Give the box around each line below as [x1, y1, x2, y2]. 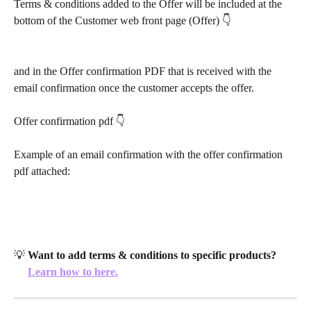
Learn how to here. [28, 265, 118, 278]
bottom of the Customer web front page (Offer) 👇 [14, 15, 231, 27]
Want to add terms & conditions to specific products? [28, 249, 276, 261]
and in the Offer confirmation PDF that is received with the [14, 65, 274, 77]
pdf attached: [14, 165, 70, 178]
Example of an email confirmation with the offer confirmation [14, 149, 285, 161]
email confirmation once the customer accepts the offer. [14, 81, 257, 94]
